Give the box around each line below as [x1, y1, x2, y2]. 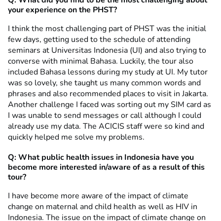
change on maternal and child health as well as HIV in [8, 201, 197, 212]
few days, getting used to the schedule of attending [8, 34, 190, 45]
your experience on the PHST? [8, 4, 117, 15]
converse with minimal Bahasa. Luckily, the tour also [8, 55, 193, 67]
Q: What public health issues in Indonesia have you [8, 151, 194, 163]
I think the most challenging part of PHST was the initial [8, 23, 206, 34]
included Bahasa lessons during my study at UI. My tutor [8, 66, 208, 77]
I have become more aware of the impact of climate [8, 190, 188, 201]
